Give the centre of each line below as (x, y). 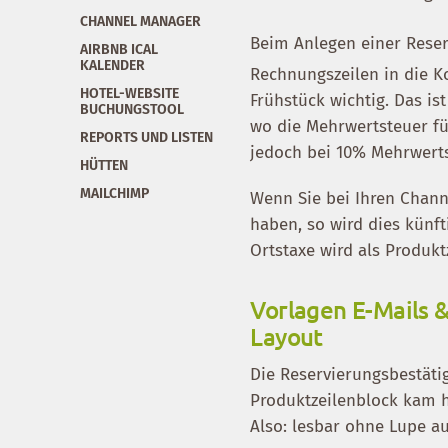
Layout (286, 336)
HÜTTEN (104, 165)
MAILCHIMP (114, 193)
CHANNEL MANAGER (140, 21)
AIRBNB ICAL (119, 49)
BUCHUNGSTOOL (132, 109)
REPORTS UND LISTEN (146, 137)
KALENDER (112, 65)
